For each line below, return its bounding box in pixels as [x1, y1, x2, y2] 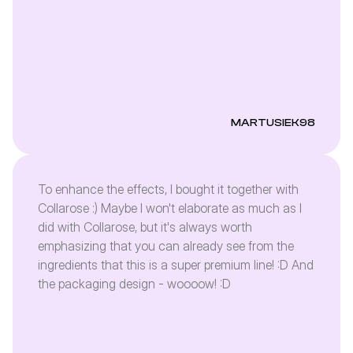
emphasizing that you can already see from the [38, 238, 294, 254]
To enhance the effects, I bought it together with [38, 181, 299, 197]
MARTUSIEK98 [231, 117, 315, 129]
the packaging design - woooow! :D [38, 276, 231, 292]
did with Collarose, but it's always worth [38, 219, 252, 235]
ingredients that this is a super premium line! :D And [38, 257, 314, 273]
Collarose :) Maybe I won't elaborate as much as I [38, 200, 302, 216]
